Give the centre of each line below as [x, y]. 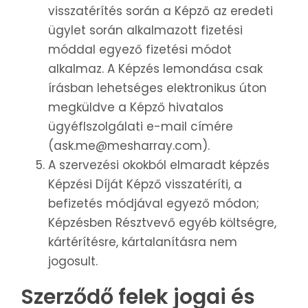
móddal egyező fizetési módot [140, 50]
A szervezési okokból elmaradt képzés [159, 165]
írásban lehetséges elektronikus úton [157, 88]
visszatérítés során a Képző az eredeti [161, 11]
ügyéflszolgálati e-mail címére [141, 127]
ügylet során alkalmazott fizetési [145, 31]
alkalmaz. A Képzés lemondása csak [155, 69]
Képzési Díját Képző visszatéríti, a [145, 185]
